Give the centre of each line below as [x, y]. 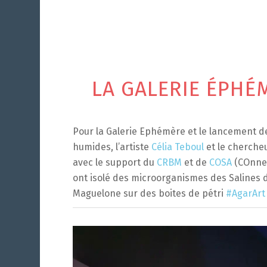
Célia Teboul [178, 147]
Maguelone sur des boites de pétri [149, 193]
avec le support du [115, 162]
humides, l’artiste [112, 147]
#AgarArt [246, 193]
